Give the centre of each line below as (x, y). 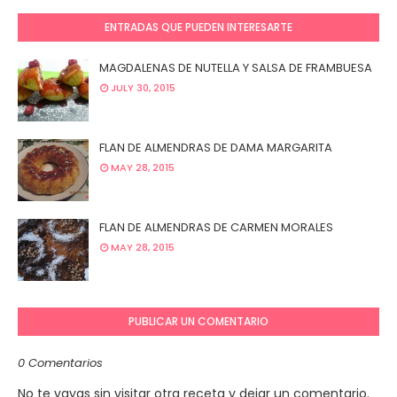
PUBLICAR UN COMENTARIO (198, 321)
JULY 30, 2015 (143, 88)
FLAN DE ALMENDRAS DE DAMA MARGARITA (216, 148)
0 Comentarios (60, 363)
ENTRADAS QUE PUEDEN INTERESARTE (198, 27)
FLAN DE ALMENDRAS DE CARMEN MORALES (216, 227)
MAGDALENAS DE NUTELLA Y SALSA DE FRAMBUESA (236, 68)
